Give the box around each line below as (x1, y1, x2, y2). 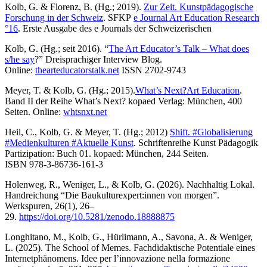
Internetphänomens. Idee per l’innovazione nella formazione (5, 253, 230, 263)
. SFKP (103, 12, 133, 23)
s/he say (5, 54, 35, 64)
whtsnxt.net (63, 106, 107, 117)
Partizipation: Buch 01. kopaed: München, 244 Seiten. (5, 148, 209, 159)
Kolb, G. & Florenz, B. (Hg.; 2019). (5, 1, 144, 12)
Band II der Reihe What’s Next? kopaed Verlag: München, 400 (5, 95, 242, 106)
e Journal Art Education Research (133, 12, 259, 23)
